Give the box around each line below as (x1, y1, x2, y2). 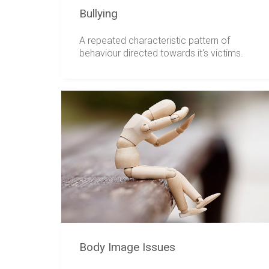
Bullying (79, 6, 118, 20)
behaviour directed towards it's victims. (79, 47, 243, 59)
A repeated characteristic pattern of (79, 35, 230, 47)
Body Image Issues (79, 240, 175, 255)
